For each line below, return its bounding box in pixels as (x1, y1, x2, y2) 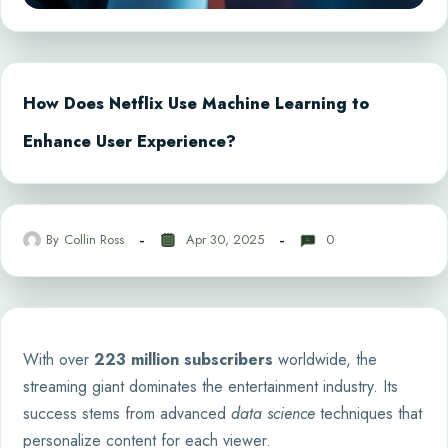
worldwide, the (273, 347, 377, 371)
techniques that (315, 401, 422, 425)
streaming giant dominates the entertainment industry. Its (23, 374, 398, 398)
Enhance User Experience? (23, 129, 236, 153)
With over (23, 347, 94, 371)
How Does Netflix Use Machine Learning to (23, 91, 369, 115)
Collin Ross (64, 230, 124, 250)
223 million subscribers (94, 347, 273, 371)
